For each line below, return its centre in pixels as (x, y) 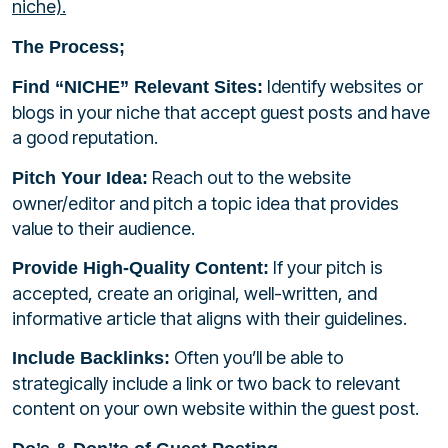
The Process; (68, 46)
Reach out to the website (249, 177)
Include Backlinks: (91, 358)
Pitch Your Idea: (80, 177)
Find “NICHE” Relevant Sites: (137, 87)
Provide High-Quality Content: (140, 267)
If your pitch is (326, 267)
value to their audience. (103, 228)
